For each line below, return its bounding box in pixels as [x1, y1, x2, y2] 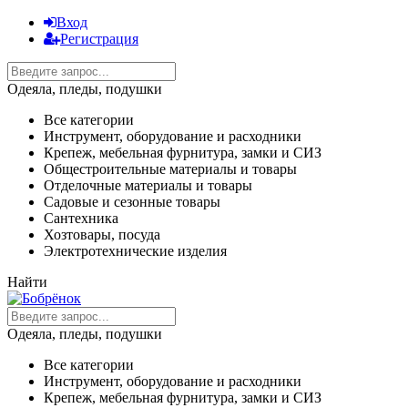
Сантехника [44, 210, 118, 226]
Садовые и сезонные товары [44, 194, 220, 209]
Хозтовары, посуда [44, 227, 160, 242]
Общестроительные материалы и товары [44, 161, 297, 177]
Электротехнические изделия [44, 243, 227, 259]
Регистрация [60, 31, 138, 46]
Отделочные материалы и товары [44, 178, 252, 193]
